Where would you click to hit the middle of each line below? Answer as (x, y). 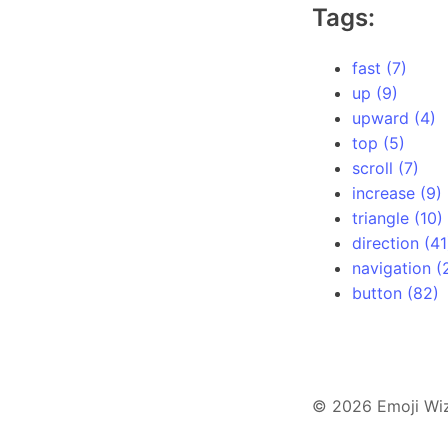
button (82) (395, 293)
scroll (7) (385, 168)
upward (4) (394, 118)
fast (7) (379, 68)
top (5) (378, 143)
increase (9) (397, 193)
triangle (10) (397, 218)
